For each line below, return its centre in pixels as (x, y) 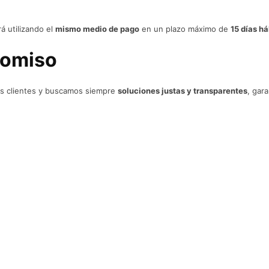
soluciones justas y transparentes (183, 91)
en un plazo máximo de (185, 29)
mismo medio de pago (97, 29)
